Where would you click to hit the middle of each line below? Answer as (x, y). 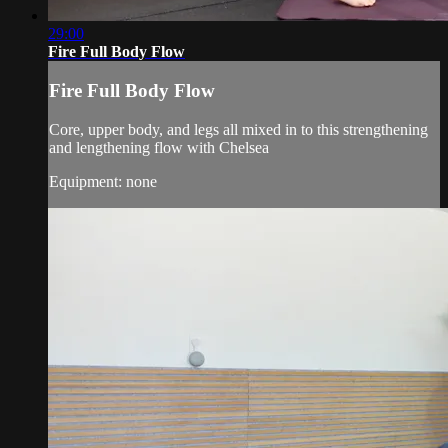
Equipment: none (103, 181)
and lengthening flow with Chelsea (159, 147)
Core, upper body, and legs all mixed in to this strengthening (238, 129)
